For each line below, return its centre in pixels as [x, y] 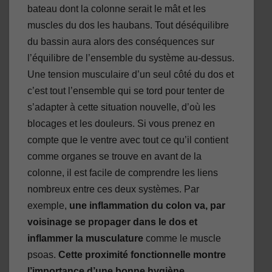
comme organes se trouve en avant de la [114, 156]
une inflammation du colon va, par [147, 205]
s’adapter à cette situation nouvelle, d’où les [121, 107]
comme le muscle [182, 238]
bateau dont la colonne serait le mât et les [117, 8]
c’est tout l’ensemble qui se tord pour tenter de [126, 90]
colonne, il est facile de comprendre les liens [123, 172]
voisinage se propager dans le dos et [112, 222]
